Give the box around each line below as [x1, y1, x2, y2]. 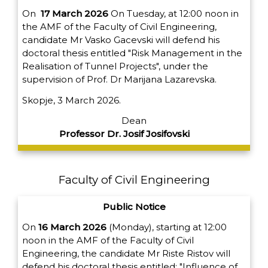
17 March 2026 [41, 7, 108, 19]
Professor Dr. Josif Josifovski [59, 128, 192, 140]
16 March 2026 [38, 221, 106, 233]
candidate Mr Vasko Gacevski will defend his [22, 33, 220, 45]
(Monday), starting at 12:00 [106, 221, 227, 233]
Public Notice [102, 200, 166, 212]
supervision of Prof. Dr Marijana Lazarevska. [22, 73, 217, 85]
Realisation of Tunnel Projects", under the [22, 60, 208, 72]
